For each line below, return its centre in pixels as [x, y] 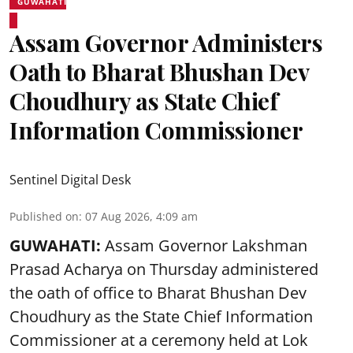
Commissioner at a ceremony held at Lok [159, 340]
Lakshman [269, 245]
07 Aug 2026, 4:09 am [141, 216]
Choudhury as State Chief [143, 101]
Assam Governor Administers [166, 43]
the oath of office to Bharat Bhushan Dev [158, 293]
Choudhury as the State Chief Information [161, 316]
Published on [44, 216]
